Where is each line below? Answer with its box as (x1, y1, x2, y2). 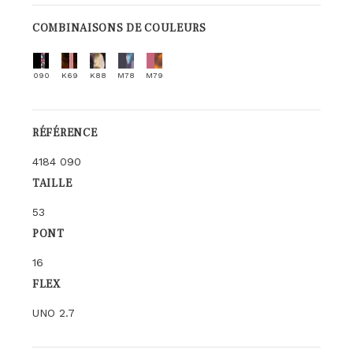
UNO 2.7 (32, 307, 75, 319)
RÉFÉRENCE (32, 126, 98, 140)
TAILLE (32, 176, 72, 191)
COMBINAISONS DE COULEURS (32, 21, 206, 35)
